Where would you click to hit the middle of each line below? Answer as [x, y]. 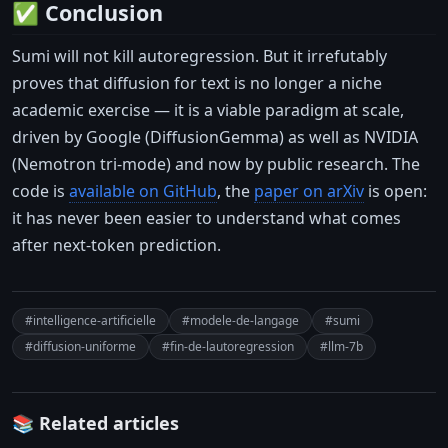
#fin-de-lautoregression [228, 347]
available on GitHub [143, 191]
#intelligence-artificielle [90, 321]
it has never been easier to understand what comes [206, 218]
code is [40, 191]
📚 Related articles [95, 423]
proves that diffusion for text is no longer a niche [197, 83]
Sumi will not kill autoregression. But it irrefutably [199, 56]
